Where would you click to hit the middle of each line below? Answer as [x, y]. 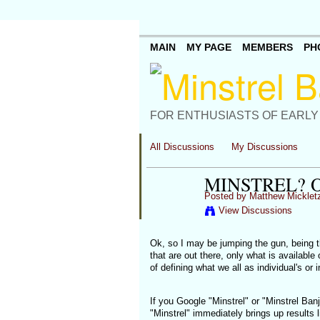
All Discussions [182, 147]
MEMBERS [267, 47]
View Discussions [255, 210]
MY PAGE [209, 47]
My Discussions [265, 147]
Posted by [226, 196]
